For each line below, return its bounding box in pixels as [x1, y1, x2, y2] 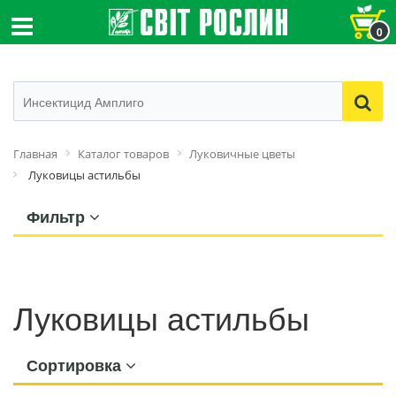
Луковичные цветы [189, 146, 295, 162]
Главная [13, 146, 57, 162]
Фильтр [27, 205, 89, 228]
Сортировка [27, 354, 126, 377]
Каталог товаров [78, 146, 169, 162]
